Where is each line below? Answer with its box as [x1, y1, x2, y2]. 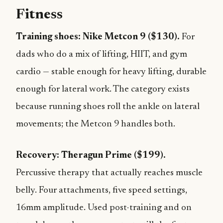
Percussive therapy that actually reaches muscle [16, 168, 203, 178]
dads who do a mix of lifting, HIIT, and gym [16, 50, 187, 59]
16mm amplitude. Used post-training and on [16, 203, 192, 213]
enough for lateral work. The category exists [16, 85, 190, 94]
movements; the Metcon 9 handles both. [16, 119, 175, 129]
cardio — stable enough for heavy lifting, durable [16, 67, 207, 77]
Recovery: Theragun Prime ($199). [16, 151, 166, 160]
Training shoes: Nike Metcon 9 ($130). [16, 32, 180, 42]
